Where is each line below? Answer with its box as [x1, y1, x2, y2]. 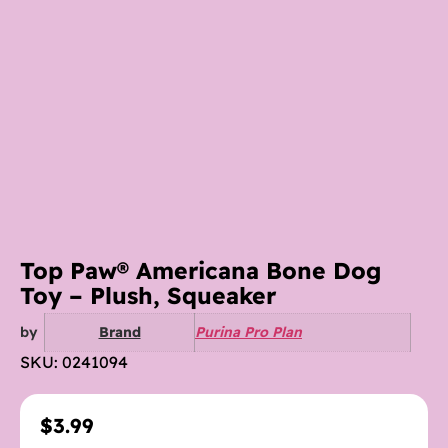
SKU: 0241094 [20, 351, 128, 372]
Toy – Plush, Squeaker [20, 281, 276, 311]
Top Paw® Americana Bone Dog [20, 256, 381, 286]
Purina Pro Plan [195, 323, 302, 342]
